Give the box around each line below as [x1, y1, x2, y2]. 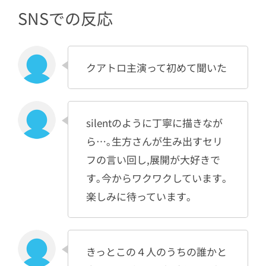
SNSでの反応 [18, 6, 113, 30]
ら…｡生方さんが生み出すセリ [86, 134, 223, 149]
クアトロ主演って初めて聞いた [86, 60, 227, 75]
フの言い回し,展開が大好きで [86, 152, 220, 167]
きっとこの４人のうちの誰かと [86, 244, 227, 259]
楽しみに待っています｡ [86, 189, 192, 204]
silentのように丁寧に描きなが [86, 115, 223, 131]
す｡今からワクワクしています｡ [86, 170, 227, 186]
